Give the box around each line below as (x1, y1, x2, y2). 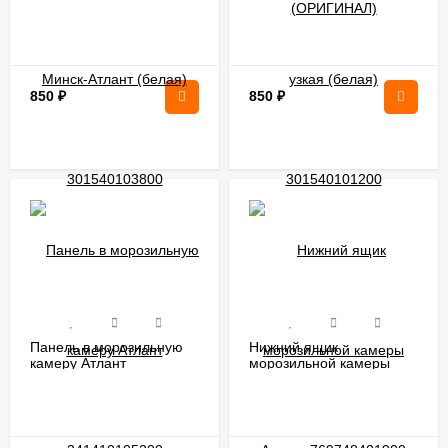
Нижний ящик (249, 338, 338, 355)
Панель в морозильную (30, 338, 183, 355)
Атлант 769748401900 (249, 370, 394, 387)
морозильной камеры (249, 354, 390, 371)
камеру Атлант (30, 354, 126, 371)
